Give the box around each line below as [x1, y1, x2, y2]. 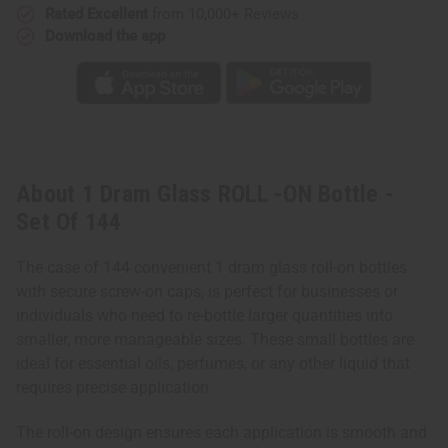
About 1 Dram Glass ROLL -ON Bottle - [16, 180, 394, 209]
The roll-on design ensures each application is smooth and [16, 423, 427, 443]
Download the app [45, 26, 165, 45]
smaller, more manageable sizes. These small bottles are [16, 330, 414, 350]
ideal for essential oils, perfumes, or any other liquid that [16, 354, 410, 374]
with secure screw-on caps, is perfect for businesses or [16, 282, 398, 302]
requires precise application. [16, 378, 213, 398]
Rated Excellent [45, 4, 148, 23]
